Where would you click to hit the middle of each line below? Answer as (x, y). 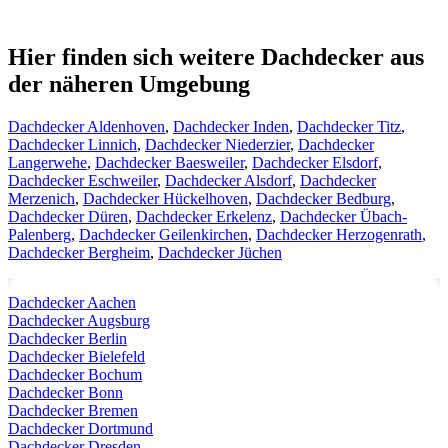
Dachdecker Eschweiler (82, 180)
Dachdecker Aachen (72, 302)
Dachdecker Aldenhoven (86, 126)
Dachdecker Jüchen (220, 252)
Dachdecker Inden (231, 126)
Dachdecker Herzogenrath (339, 234)
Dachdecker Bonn (65, 392)
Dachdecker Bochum (75, 374)
